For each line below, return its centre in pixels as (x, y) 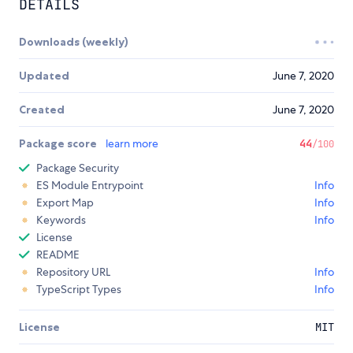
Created (42, 110)
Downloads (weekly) (74, 42)
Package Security (78, 168)
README (58, 255)
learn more (132, 144)
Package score (59, 144)
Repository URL (73, 272)
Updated (44, 76)
